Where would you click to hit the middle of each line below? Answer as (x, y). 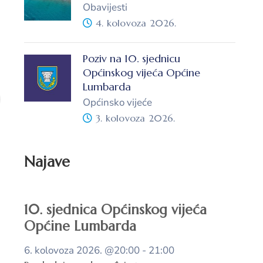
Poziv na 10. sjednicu (131, 58)
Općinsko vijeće (117, 102)
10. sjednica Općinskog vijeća (115, 209)
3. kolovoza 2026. (136, 118)
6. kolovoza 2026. (63, 250)
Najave (47, 161)
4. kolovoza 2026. (136, 23)
